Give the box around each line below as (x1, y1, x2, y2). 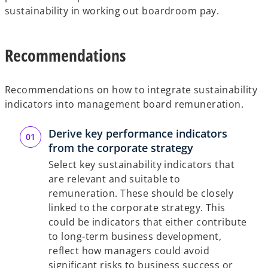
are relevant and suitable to (48, 172, 181, 185)
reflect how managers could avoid (48, 244, 210, 257)
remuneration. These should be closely (48, 187, 234, 200)
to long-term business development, (48, 230, 221, 243)
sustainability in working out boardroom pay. (5, 4, 220, 17)
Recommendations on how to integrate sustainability (5, 83, 258, 96)
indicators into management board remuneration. (5, 98, 244, 111)
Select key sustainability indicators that (48, 158, 235, 171)
